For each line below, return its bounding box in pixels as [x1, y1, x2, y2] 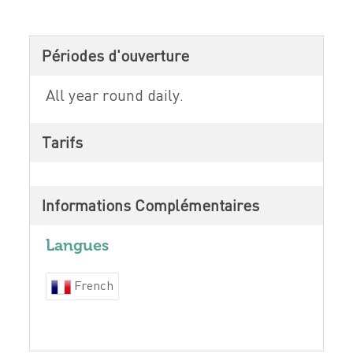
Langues [46, 236, 110, 255]
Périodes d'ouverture [42, 46, 190, 65]
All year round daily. [46, 85, 184, 105]
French [71, 277, 114, 293]
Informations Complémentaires [42, 195, 260, 215]
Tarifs [42, 132, 84, 152]
